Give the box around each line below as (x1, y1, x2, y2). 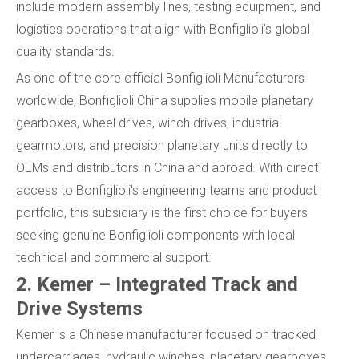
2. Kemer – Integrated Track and (16, 273, 298, 296)
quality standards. (16, 44, 115, 60)
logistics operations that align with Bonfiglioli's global (16, 22, 309, 38)
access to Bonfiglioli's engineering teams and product (16, 183, 317, 199)
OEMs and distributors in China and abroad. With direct (16, 160, 318, 176)
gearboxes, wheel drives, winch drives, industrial (16, 115, 281, 131)
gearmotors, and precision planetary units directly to (16, 138, 308, 154)
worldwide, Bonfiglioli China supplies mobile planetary (16, 93, 313, 109)
